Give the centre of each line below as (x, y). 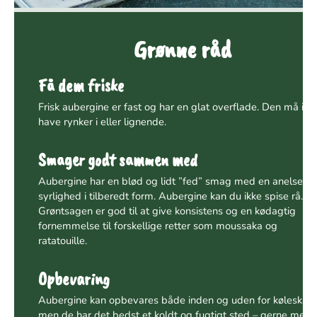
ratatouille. (62, 241)
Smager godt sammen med (117, 160)
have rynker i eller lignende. (102, 122)
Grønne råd (182, 50)
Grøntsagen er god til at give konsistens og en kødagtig (167, 211)
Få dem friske (81, 86)
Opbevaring (74, 278)
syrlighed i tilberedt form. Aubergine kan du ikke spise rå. (170, 196)
